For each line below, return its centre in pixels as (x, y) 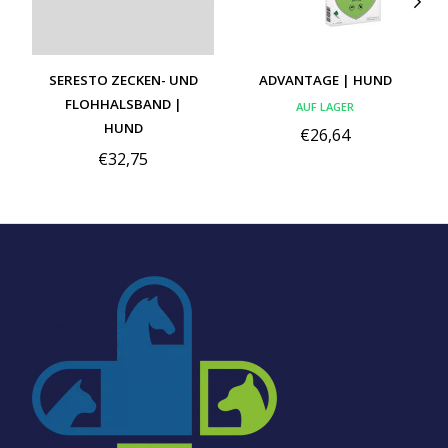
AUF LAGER (325, 106)
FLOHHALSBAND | (123, 103)
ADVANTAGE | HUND (325, 79)
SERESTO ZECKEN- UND (123, 79)
